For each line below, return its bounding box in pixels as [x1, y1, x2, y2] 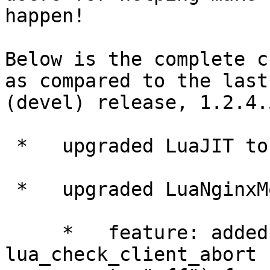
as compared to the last [5, 70, 268, 92]
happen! [5, 5, 85, 27]
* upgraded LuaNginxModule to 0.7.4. [5, 178, 16, 201]
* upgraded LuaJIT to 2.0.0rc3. [5, 135, 16, 157]
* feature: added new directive [5, 222, 62, 244]
